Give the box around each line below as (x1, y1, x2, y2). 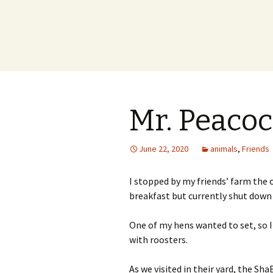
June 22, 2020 (139, 143, 188, 154)
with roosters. (129, 233, 188, 246)
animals (210, 143, 238, 154)
